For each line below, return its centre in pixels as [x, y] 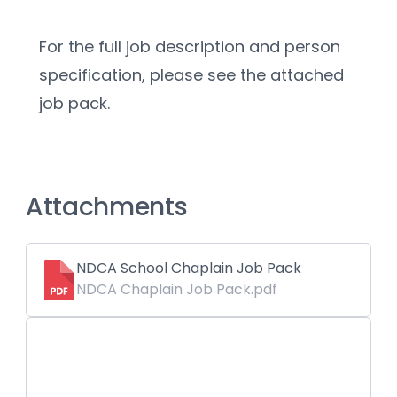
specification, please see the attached [191, 75]
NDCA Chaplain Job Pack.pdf [177, 290]
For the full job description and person [190, 47]
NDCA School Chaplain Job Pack [189, 269]
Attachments [107, 207]
